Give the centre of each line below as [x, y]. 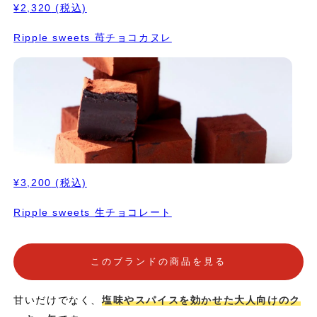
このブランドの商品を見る [158, 262]
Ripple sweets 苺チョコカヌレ [93, 37]
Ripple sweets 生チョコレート [93, 212]
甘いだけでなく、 [58, 300]
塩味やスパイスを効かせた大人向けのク [201, 300]
